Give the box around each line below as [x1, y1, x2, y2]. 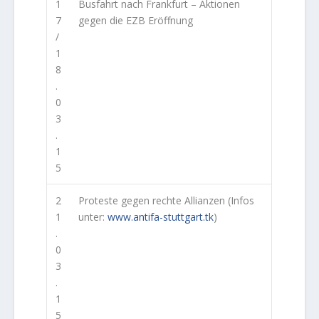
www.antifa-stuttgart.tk [108, 209, 214, 224]
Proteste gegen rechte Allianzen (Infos [78, 193, 255, 207]
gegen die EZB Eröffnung [78, 13, 194, 27]
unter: [78, 209, 108, 224]
